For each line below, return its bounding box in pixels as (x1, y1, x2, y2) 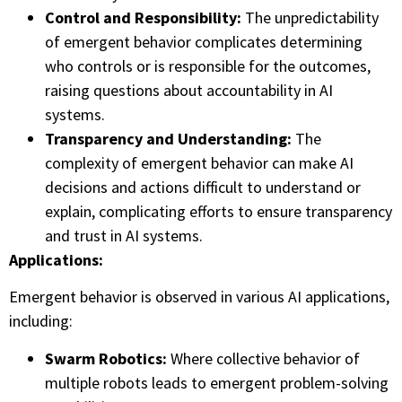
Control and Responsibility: (45, 6, 241, 28)
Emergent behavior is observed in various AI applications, (9, 286, 389, 308)
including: (9, 310, 73, 332)
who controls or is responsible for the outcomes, (45, 55, 371, 76)
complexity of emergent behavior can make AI (45, 152, 354, 173)
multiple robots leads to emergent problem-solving (45, 371, 389, 393)
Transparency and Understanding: (45, 127, 292, 149)
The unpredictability (241, 6, 379, 28)
